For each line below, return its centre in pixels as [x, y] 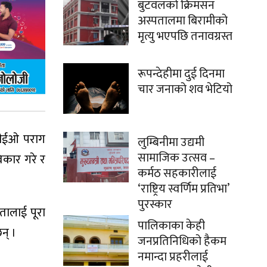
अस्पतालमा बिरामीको [183, 21]
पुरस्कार [155, 205]
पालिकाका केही [171, 226]
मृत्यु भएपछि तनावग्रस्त [185, 37]
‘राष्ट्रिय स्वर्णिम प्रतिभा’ [183, 189]
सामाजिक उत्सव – [176, 158]
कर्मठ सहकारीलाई [177, 174]
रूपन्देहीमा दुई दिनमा [181, 74]
